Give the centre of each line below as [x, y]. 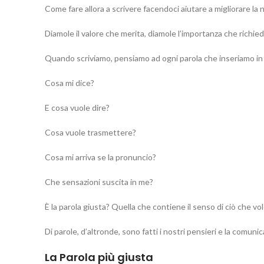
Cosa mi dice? [70, 82]
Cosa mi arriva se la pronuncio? [100, 157]
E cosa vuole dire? [77, 107]
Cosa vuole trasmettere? [90, 132]
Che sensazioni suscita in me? [99, 181]
